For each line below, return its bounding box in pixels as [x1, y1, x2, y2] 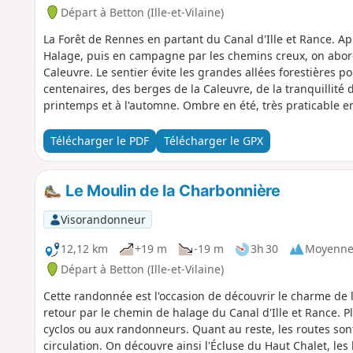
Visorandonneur [60, 211, 146, 227]
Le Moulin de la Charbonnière [61, 180, 281, 200]
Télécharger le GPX [163, 133, 263, 149]
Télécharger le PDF [50, 133, 149, 149]
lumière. [43, 113, 87, 129]
